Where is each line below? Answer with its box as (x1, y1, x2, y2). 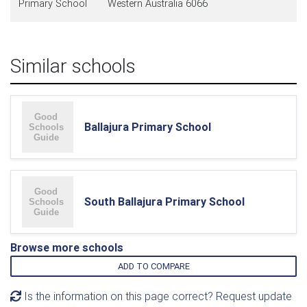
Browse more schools (10, 241, 123, 254)
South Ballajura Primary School (84, 195, 245, 208)
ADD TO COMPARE (117, 260, 190, 272)
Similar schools (10, 54, 136, 77)
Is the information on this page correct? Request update (21, 289, 292, 303)
